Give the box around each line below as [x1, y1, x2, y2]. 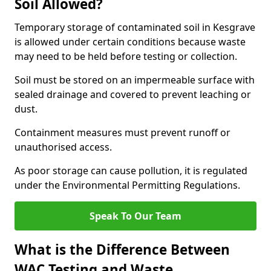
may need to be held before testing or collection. [15, 50, 237, 63]
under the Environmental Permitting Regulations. [15, 178, 240, 192]
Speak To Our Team [90, 209, 181, 223]
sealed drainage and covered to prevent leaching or [15, 88, 251, 101]
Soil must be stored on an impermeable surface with [15, 73, 255, 87]
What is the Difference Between [15, 240, 230, 259]
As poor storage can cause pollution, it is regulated [15, 164, 247, 177]
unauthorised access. [15, 140, 112, 154]
